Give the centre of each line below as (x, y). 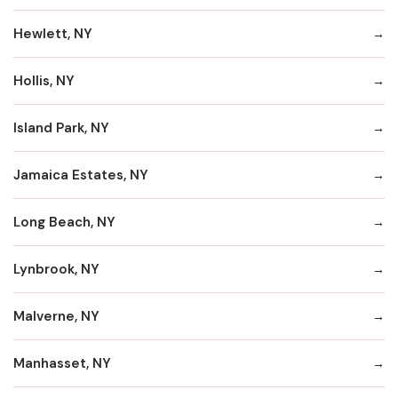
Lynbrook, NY (56, 269)
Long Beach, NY (64, 222)
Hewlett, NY (53, 33)
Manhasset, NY (62, 363)
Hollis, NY (44, 80)
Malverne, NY (56, 316)
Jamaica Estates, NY (81, 175)
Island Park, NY (61, 127)
